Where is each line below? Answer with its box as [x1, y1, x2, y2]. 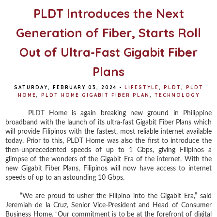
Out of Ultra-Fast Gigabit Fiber [19, 44, 198, 60]
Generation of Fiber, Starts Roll [16, 25, 201, 40]
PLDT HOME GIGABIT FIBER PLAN [41, 92, 150, 98]
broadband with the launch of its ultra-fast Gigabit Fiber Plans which [5, 119, 212, 126]
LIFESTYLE [124, 84, 159, 91]
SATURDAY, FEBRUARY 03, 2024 [14, 84, 117, 91]
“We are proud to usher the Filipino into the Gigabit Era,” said [5, 192, 212, 200]
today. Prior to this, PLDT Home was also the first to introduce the [5, 137, 212, 144]
